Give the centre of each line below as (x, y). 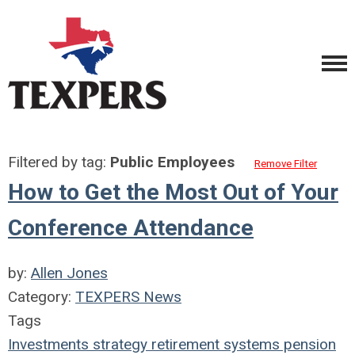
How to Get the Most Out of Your (173, 192)
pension (308, 344)
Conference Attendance (131, 228)
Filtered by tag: (59, 162)
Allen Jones (69, 273)
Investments (48, 344)
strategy (118, 344)
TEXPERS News (128, 297)
